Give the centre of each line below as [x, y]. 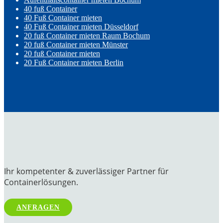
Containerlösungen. [41, 182]
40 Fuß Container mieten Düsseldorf [81, 27]
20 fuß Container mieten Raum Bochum [87, 36]
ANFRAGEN [38, 208]
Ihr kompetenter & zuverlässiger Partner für [86, 171]
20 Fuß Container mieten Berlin [74, 63]
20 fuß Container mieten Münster [76, 45]
